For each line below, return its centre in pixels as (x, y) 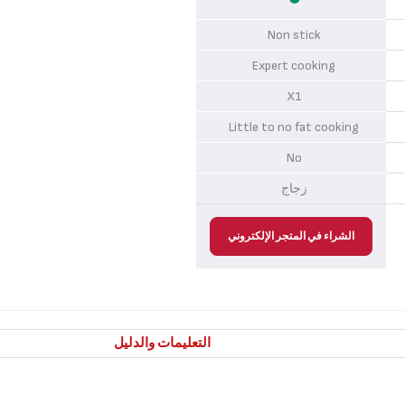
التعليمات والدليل (162, 343)
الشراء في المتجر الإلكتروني (291, 236)
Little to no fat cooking (294, 127)
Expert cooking (294, 66)
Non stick (294, 35)
